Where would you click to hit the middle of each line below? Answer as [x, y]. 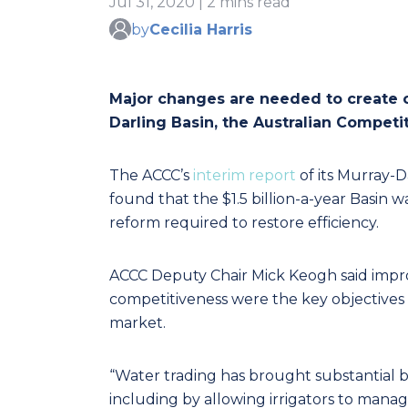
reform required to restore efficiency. [246, 223]
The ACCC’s [151, 175]
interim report [245, 175]
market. [138, 323]
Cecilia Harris [201, 29]
